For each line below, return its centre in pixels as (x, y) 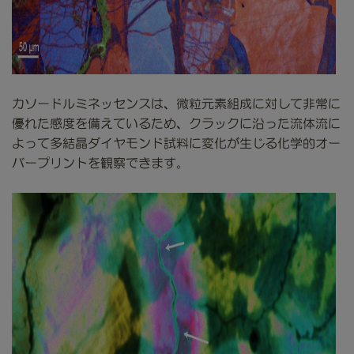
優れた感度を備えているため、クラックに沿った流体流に (176, 124)
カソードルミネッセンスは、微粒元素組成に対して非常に (176, 104)
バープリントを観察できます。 (100, 164)
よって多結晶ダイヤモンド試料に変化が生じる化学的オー (176, 144)
